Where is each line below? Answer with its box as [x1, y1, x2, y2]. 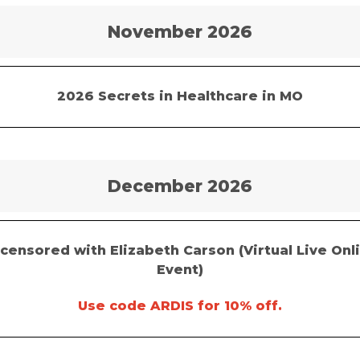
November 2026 [108, 22, 252, 42]
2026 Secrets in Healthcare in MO [57, 88, 303, 104]
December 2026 [108, 176, 252, 196]
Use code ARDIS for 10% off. [78, 298, 282, 313]
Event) [157, 262, 203, 277]
